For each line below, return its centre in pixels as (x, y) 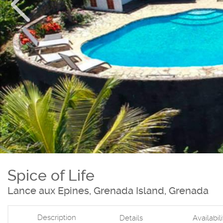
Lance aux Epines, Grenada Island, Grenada (108, 190)
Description (56, 217)
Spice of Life (51, 175)
